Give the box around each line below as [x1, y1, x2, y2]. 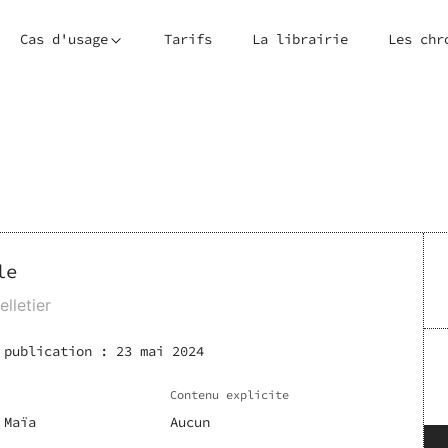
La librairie [252, 30, 348, 48]
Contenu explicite [169, 387, 289, 402]
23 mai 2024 [116, 342, 204, 360]
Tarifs [164, 30, 212, 48]
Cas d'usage [20, 30, 108, 48]
